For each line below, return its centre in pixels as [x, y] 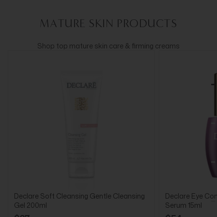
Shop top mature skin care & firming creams [108, 46]
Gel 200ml [31, 205]
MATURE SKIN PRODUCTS [108, 23]
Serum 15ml [184, 205]
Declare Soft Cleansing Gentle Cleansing [79, 196]
